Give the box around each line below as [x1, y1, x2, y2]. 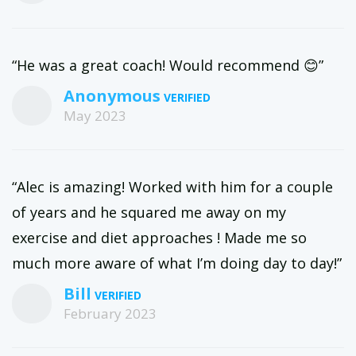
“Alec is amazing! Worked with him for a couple [12, 177, 333, 196]
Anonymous [64, 85, 161, 106]
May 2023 [64, 106, 126, 125]
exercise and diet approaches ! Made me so [12, 228, 307, 247]
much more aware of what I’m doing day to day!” [12, 253, 342, 273]
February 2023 [64, 304, 157, 323]
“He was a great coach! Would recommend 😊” [12, 56, 323, 75]
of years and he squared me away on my [12, 203, 286, 222]
